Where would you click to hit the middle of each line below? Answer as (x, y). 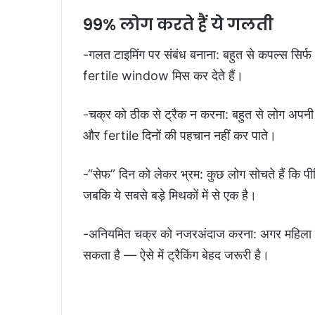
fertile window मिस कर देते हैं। (163, 75)
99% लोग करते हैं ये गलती (178, 25)
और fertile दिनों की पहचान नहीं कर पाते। (180, 135)
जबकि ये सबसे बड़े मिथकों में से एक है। (170, 195)
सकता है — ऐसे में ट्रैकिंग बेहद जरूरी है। (176, 255)
